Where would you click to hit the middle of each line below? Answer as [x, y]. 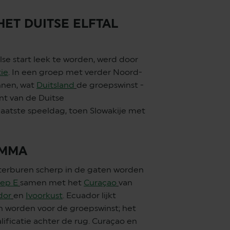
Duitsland [55, 85]
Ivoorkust [44, 195]
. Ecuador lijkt [89, 195]
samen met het [52, 183]
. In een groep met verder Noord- [75, 72]
